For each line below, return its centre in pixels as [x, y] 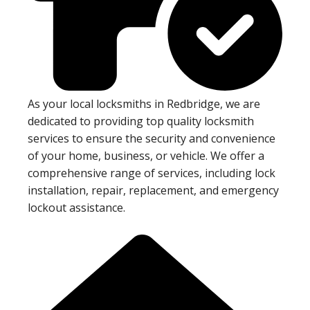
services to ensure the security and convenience [152, 138]
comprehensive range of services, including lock [152, 173]
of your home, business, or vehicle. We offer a [146, 155]
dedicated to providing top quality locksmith [141, 121]
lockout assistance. [76, 207]
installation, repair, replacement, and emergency [153, 190]
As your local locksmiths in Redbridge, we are [144, 103]
